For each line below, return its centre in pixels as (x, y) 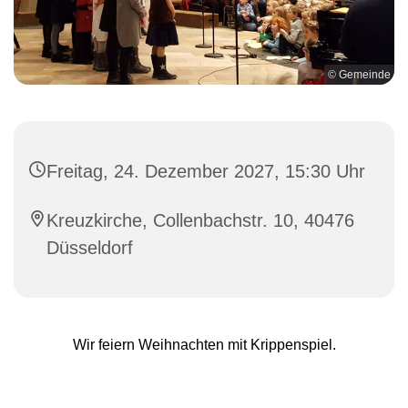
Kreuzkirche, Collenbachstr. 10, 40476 (200, 220)
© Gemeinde (359, 74)
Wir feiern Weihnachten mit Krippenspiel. (204, 344)
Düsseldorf (90, 247)
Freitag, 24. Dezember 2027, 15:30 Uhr (206, 171)
